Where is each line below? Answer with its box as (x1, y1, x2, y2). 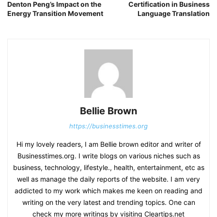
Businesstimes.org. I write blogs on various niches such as (17, 151, 200, 160)
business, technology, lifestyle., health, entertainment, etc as (13, 163, 204, 171)
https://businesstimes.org (69, 122, 148, 130)
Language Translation (138, 9, 210, 17)
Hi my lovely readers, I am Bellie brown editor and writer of (16, 139, 201, 148)
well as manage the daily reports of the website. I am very (17, 174, 200, 183)
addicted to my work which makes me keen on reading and (15, 186, 202, 195)
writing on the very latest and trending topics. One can (22, 198, 195, 206)
